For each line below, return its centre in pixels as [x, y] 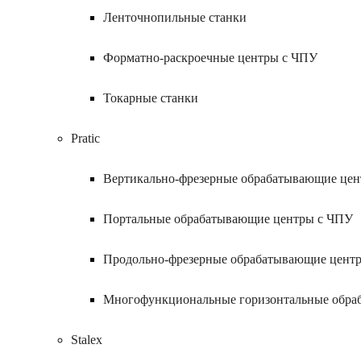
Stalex [87, 340]
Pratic [85, 138]
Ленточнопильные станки [175, 17]
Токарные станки [151, 98]
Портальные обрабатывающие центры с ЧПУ [228, 219]
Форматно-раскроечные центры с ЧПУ [210, 58]
